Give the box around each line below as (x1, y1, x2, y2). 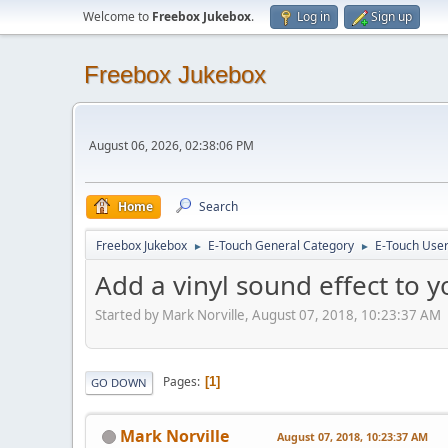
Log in (297, 8, 330, 25)
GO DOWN (91, 374, 147, 390)
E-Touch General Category (208, 237, 354, 254)
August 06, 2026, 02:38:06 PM (89, 137, 254, 154)
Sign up (371, 8, 412, 25)
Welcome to (83, 8, 152, 25)
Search (199, 198, 238, 215)
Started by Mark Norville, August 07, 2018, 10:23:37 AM (95, 305, 441, 324)
